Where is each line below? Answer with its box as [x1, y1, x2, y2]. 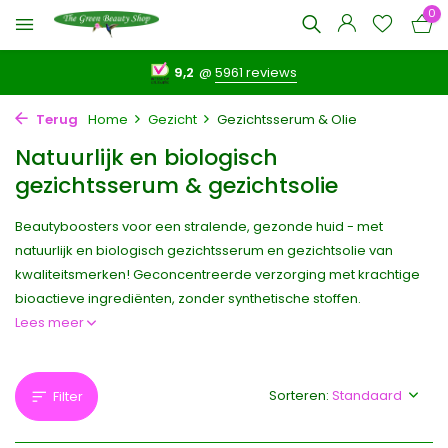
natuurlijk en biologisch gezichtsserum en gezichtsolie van [15, 241, 393, 260]
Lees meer [15, 313, 87, 332]
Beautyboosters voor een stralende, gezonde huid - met [15, 217, 383, 236]
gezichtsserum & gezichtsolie [15, 170, 338, 201]
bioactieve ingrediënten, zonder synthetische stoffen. [15, 289, 361, 308]
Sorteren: [269, 386, 329, 405]
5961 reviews [215, 63, 298, 82]
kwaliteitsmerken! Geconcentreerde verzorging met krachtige [15, 265, 420, 284]
